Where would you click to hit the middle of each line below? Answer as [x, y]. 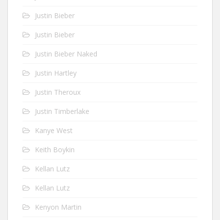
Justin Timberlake [62, 111]
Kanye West [54, 130]
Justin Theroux [58, 92]
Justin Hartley [56, 73]
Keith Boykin [55, 149]
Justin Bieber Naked [66, 54]
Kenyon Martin [58, 207]
